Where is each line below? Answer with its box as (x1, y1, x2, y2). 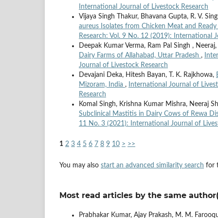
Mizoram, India (79, 81, 125, 89)
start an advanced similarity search (101, 162, 204, 169)
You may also (59, 162, 101, 169)
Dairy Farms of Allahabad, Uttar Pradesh (79, 52, 201, 59)
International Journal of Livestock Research (79, 3, 208, 11)
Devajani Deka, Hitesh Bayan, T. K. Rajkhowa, (79, 72, 216, 79)
